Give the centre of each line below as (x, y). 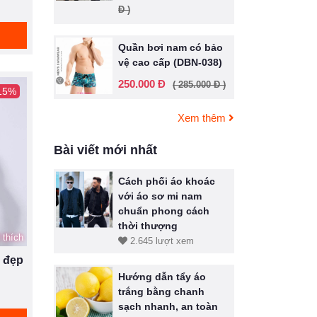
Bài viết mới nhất (105, 150)
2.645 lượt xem (161, 241)
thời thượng (148, 226)
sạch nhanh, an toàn (168, 306)
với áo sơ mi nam (160, 196)
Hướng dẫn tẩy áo (162, 277)
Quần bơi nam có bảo (171, 47)
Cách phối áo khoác (167, 181)
